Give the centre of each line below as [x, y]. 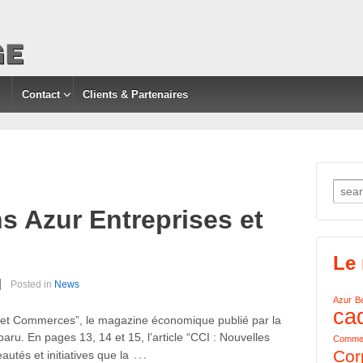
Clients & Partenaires [136, 94]
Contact [41, 94]
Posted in [32, 285]
